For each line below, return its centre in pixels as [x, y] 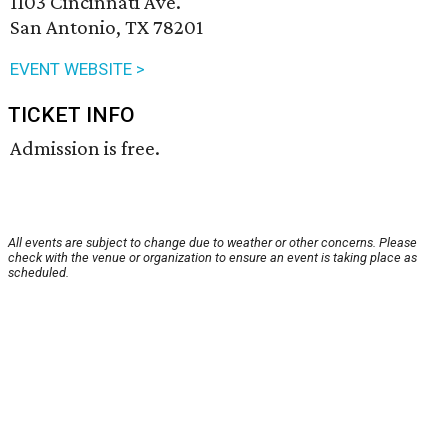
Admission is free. [85, 148]
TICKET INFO [71, 115]
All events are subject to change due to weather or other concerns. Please [212, 243]
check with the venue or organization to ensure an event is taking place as [212, 258]
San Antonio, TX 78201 [106, 27]
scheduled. [38, 273]
